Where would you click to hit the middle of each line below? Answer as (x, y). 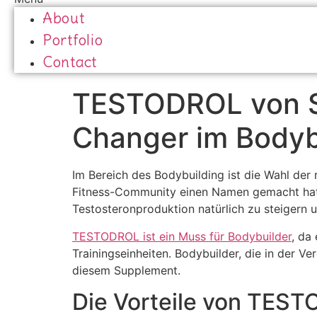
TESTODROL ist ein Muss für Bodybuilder (182, 236)
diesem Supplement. (126, 270)
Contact (70, 62)
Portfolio (73, 40)
